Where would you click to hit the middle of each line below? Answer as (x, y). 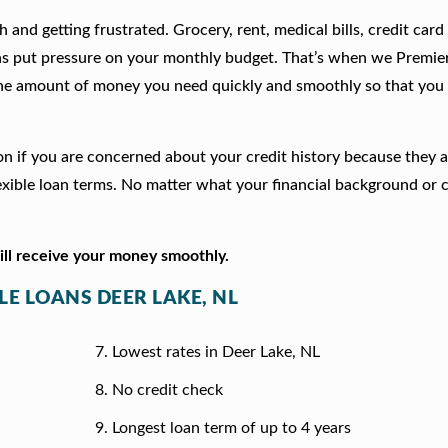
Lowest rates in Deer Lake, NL (215, 352)
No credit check (167, 390)
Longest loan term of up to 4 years (231, 428)
